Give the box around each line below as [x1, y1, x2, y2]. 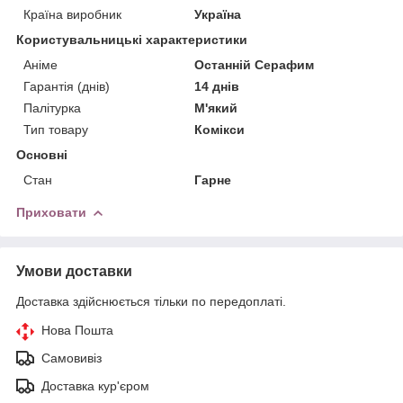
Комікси [194, 121, 246, 137]
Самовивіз [41, 350, 102, 365]
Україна [194, 6, 242, 22]
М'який [194, 100, 238, 115]
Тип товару [23, 121, 88, 137]
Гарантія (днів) [23, 78, 110, 94]
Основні [16, 147, 67, 162]
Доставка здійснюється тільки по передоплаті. [16, 293, 286, 309]
